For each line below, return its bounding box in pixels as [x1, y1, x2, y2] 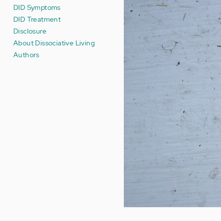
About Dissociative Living [13, 38, 95, 47]
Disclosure [13, 26, 46, 36]
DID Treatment [13, 14, 61, 24]
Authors [13, 50, 39, 59]
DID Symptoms [13, 2, 61, 12]
